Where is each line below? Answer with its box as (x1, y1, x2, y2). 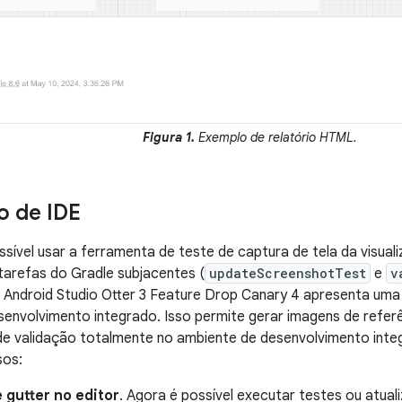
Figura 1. (143, 128, 195, 145)
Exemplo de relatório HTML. (195, 128, 357, 145)
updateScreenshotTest (209, 264, 366, 282)
